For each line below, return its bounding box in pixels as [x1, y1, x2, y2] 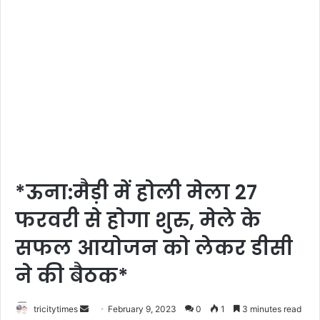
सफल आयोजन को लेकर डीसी [15, 234, 293, 263]
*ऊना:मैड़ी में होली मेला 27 [15, 179, 257, 207]
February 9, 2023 [108, 304, 176, 315]
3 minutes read [240, 304, 301, 315]
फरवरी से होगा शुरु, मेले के [15, 206, 261, 235]
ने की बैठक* [15, 262, 129, 291]
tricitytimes [34, 304, 78, 315]
